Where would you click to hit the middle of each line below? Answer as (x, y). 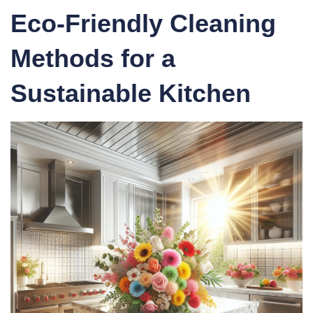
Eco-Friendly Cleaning (143, 23)
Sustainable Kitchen (131, 93)
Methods (62, 58)
